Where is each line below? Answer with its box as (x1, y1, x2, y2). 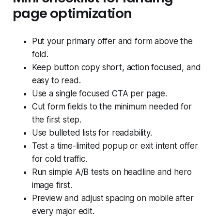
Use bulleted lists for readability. (31, 128, 152, 138)
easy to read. (31, 76, 81, 86)
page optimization (12, 4, 132, 23)
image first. (31, 180, 72, 190)
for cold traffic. (31, 154, 87, 164)
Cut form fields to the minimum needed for (31, 102, 192, 112)
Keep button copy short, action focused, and (31, 62, 201, 73)
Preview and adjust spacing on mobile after (31, 193, 194, 203)
